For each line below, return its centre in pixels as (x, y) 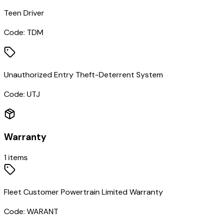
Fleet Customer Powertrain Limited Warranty (83, 192)
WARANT (43, 212)
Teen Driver (24, 13)
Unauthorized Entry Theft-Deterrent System (83, 74)
